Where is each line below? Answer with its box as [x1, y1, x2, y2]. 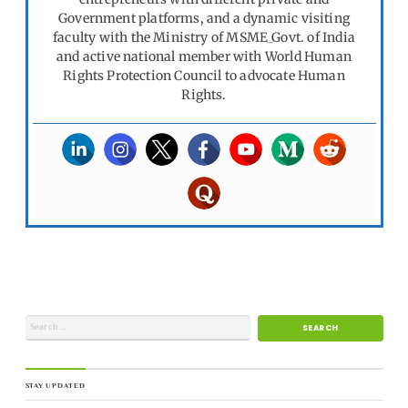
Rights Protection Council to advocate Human [63, 66, 345, 84]
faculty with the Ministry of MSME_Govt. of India [53, 28, 355, 46]
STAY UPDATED [25, 381, 86, 390]
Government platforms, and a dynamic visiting [58, 9, 350, 26]
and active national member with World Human [56, 47, 352, 65]
